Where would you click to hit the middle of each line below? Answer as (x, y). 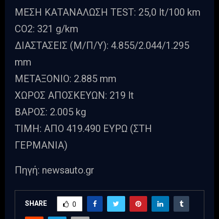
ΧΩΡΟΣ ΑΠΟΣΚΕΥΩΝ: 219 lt (74, 96)
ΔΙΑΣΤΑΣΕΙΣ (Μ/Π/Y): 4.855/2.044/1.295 (102, 46)
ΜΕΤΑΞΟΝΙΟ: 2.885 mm (66, 79)
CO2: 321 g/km (46, 29)
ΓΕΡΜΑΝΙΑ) (41, 145)
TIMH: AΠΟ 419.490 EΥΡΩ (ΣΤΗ (83, 129)
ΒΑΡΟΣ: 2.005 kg (50, 112)
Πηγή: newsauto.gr (55, 170)
